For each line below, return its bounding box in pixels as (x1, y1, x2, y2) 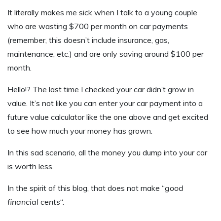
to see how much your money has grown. (7, 126, 152, 136)
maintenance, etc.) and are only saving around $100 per (7, 49, 204, 59)
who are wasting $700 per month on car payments (7, 21, 188, 32)
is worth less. (7, 161, 54, 172)
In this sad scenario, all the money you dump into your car (7, 147, 207, 158)
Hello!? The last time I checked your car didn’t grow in (7, 84, 194, 95)
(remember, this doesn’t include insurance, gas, (7, 35, 169, 45)
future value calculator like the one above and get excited (7, 112, 208, 122)
